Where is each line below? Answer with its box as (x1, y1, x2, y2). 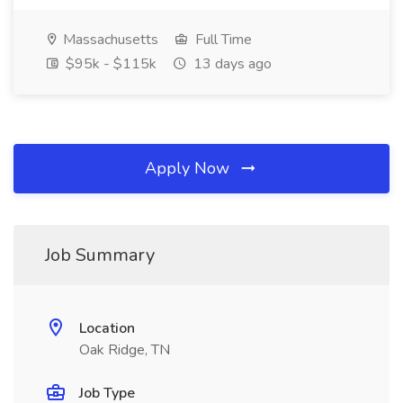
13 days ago (190, 54, 272, 74)
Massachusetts (59, 30, 158, 49)
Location (79, 318, 135, 338)
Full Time (192, 30, 252, 49)
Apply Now (145, 157, 234, 179)
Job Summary (45, 243, 155, 267)
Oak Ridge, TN (79, 340, 170, 360)
